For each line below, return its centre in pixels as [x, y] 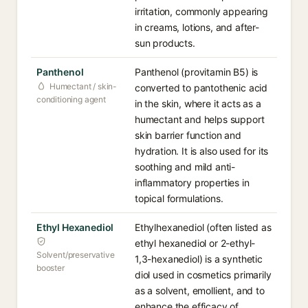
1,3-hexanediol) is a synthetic [199, 259]
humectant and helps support [200, 119]
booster [51, 268]
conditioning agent [71, 99]
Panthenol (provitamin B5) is [197, 72]
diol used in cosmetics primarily [203, 275]
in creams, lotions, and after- [197, 27]
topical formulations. [179, 198]
